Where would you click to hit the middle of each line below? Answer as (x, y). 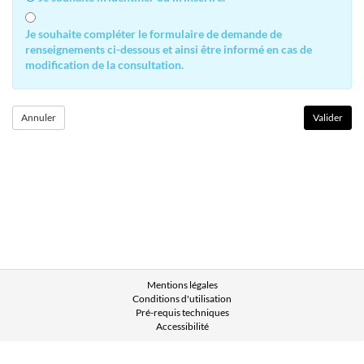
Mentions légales (182, 285)
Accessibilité (182, 326)
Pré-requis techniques (182, 312)
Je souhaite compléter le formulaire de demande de (154, 34)
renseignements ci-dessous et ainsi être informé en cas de (169, 49)
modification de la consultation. (104, 65)
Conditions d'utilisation (182, 299)
